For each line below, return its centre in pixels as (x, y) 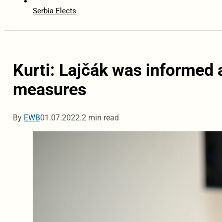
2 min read (100, 118)
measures (49, 90)
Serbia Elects (54, 11)
